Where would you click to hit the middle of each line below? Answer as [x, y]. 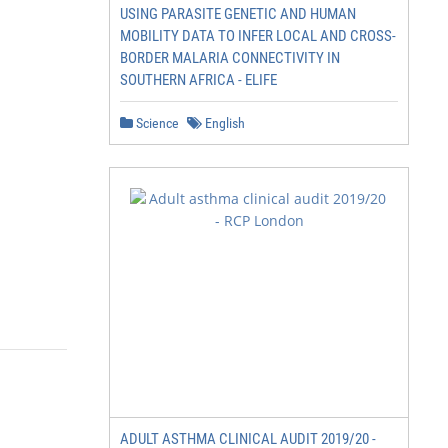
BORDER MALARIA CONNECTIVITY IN [230, 58]
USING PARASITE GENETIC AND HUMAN [238, 14]
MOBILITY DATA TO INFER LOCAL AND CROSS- [258, 36]
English [223, 123]
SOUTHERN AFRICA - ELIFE [198, 80]
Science [156, 123]
